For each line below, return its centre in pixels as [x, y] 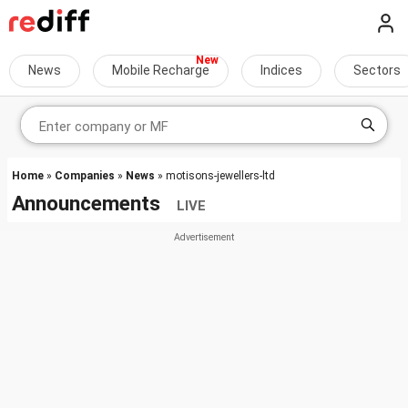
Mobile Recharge [161, 70]
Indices [281, 70]
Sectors [377, 70]
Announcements [94, 203]
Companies [85, 176]
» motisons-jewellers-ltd [215, 176]
